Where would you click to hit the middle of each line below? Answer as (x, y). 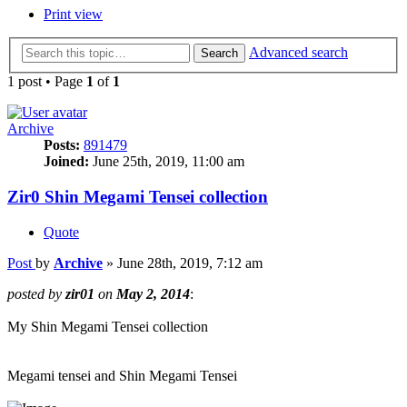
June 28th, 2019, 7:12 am (190, 263)
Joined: (66, 162)
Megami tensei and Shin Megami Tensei (122, 375)
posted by (36, 293)
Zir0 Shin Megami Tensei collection (138, 197)
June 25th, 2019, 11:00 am (167, 162)
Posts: (62, 145)
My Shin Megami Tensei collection (108, 326)
